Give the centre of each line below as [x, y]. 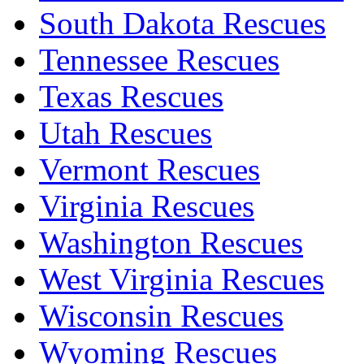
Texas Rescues [131, 96]
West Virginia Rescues [182, 279]
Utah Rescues [126, 132]
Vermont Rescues [149, 169]
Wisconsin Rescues [161, 315]
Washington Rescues [171, 242]
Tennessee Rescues [159, 59]
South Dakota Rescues [182, 23]
